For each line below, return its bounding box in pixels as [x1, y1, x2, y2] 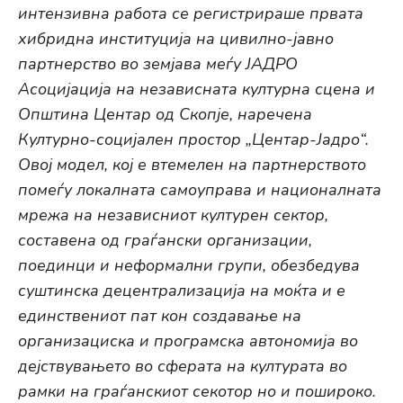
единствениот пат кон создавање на [18, 305, 301, 327]
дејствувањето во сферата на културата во [18, 355, 347, 378]
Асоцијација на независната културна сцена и [18, 78, 375, 101]
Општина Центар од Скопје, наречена [18, 103, 312, 126]
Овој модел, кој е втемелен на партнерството [18, 154, 366, 176]
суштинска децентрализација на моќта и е [18, 280, 345, 302]
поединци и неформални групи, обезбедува [18, 255, 360, 277]
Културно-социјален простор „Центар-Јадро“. [18, 129, 369, 151]
